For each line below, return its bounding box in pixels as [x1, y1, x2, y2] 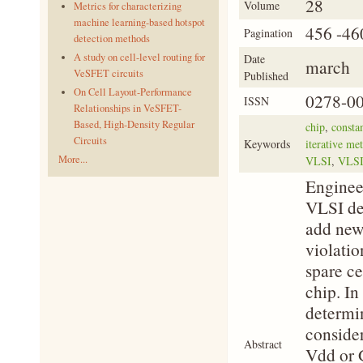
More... [58, 152, 88, 166]
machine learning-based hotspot [73, 15, 205, 29]
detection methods [73, 31, 150, 45]
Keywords [243, 136, 290, 152]
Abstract [243, 336, 282, 352]
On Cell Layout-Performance [73, 84, 192, 99]
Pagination [243, 25, 293, 41]
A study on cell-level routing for [73, 49, 205, 64]
